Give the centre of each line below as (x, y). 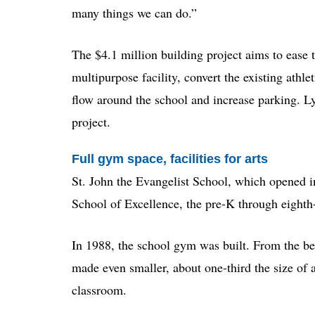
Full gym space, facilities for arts (170, 159)
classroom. (99, 290)
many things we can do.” (134, 12)
